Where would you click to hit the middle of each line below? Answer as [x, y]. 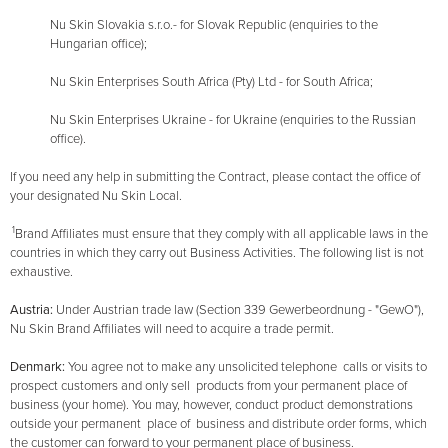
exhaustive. [41, 272]
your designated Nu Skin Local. [96, 196]
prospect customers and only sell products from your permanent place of [208, 386]
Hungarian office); [98, 44]
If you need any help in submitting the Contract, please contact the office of [215, 177]
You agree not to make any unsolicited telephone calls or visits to [249, 367]
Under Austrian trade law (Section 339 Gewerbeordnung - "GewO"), [240, 310]
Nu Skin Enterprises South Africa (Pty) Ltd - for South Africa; [211, 82]
